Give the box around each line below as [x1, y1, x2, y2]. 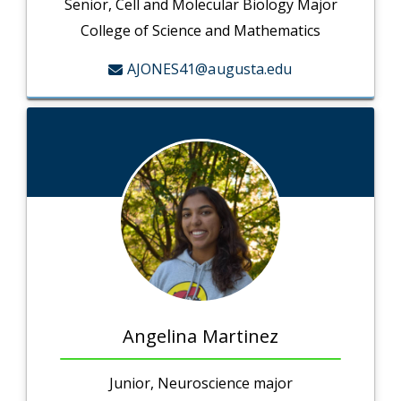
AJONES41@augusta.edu [126, 59, 293, 80]
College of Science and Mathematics [81, 21, 320, 41]
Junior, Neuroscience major [108, 373, 293, 394]
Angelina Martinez [122, 324, 279, 349]
